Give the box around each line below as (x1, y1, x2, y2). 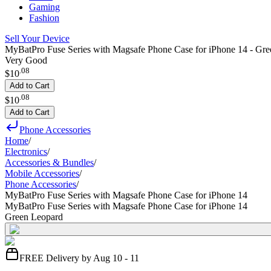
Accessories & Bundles (5, 157, 94, 168)
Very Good (5, 55, 47, 65)
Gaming (29, 2, 60, 12)
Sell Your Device (5, 33, 70, 44)
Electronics (5, 146, 47, 157)
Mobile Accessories (5, 168, 79, 178)
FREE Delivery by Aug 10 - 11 (19, 252, 139, 263)
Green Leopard (5, 211, 63, 222)
